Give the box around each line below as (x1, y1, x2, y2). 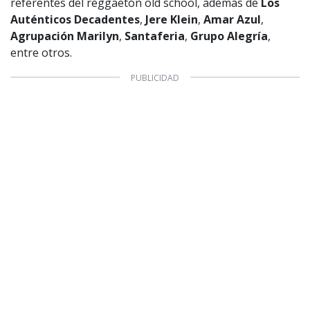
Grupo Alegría (190, 28, 268, 44)
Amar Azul (203, 11, 261, 27)
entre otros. (10, 44, 72, 60)
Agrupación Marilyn (10, 28, 119, 44)
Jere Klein (145, 11, 198, 27)
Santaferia (125, 28, 185, 44)
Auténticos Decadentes (10, 11, 140, 27)
